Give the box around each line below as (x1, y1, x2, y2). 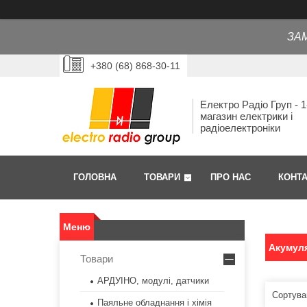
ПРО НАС (210, 172, 251, 183)
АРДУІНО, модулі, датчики (97, 275, 209, 286)
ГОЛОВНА (73, 172, 116, 183)
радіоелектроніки (200, 122, 280, 134)
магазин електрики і (200, 110, 293, 123)
